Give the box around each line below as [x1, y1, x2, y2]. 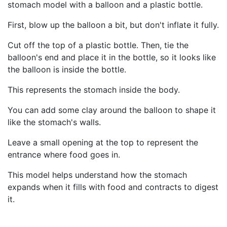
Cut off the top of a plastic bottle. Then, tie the [8, 40, 188, 51]
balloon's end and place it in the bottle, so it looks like [8, 52, 216, 63]
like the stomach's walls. [8, 117, 101, 128]
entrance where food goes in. [8, 149, 120, 160]
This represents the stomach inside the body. [8, 85, 180, 95]
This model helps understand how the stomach [8, 170, 187, 180]
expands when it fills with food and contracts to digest [8, 182, 218, 193]
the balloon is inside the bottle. [8, 64, 126, 75]
